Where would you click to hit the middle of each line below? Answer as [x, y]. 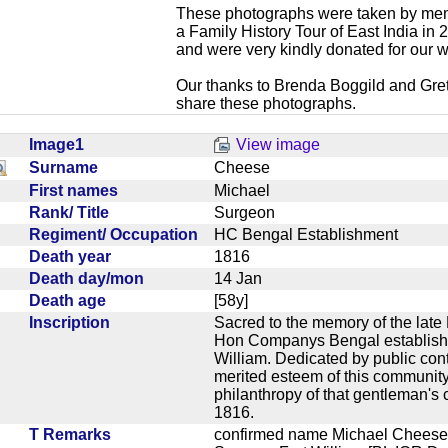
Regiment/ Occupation [117, 234]
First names [77, 190]
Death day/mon [90, 278]
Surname [67, 167]
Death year [74, 256]
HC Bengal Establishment [314, 234]
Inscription [73, 322]
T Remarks [74, 434]
